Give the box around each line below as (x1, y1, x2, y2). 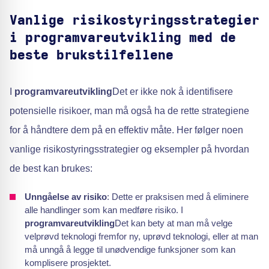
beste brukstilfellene (10, 49, 174, 62)
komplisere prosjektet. (25, 258, 111, 268)
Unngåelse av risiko (25, 192, 107, 202)
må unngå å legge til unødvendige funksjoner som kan (25, 244, 235, 255)
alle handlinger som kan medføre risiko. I (25, 205, 183, 215)
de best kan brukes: (10, 163, 92, 174)
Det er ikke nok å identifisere (112, 86, 233, 97)
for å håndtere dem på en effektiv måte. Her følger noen (10, 125, 243, 135)
